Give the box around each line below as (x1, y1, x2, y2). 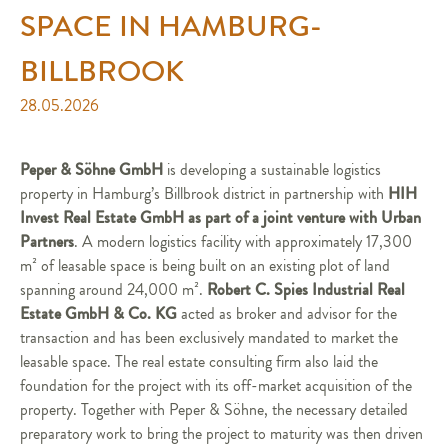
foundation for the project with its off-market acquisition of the (20, 375, 412, 397)
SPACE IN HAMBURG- (20, 5, 322, 48)
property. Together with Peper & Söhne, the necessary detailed (20, 399, 408, 421)
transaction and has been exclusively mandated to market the (20, 327, 398, 349)
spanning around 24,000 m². (20, 279, 207, 301)
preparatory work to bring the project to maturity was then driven (20, 423, 423, 445)
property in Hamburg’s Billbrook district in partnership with (20, 183, 388, 205)
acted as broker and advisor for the (177, 303, 397, 325)
